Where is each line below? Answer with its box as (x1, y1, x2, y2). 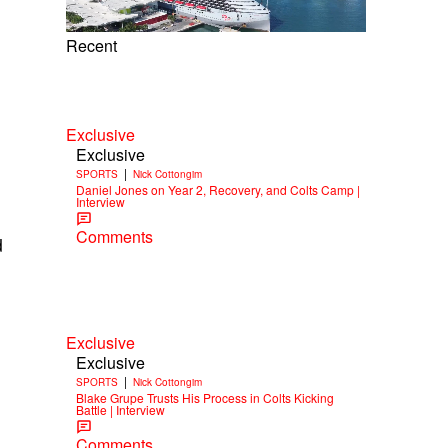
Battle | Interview (76, 401, 165, 419)
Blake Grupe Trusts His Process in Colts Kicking (76, 389, 334, 407)
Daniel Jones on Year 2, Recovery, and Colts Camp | (76, 180, 360, 198)
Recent (66, 34, 117, 57)
